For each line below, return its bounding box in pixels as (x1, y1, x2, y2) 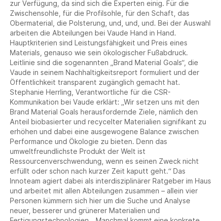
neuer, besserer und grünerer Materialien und (10, 206, 160, 215)
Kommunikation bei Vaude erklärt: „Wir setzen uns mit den (10, 98, 199, 106)
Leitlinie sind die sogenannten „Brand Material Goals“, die (10, 58, 198, 67)
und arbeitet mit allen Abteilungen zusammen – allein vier (10, 186, 198, 195)
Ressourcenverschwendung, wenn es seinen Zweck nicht (10, 157, 199, 165)
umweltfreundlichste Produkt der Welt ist (10, 147, 146, 155)
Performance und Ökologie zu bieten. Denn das (10, 137, 167, 146)
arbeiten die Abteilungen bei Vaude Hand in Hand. (10, 29, 176, 37)
